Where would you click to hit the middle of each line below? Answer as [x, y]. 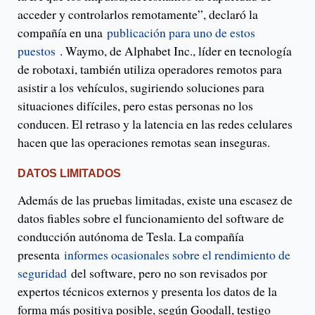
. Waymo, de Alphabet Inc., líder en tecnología [174, 51]
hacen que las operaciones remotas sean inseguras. [144, 142]
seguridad [42, 273]
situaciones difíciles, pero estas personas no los [135, 106]
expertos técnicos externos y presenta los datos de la [147, 291]
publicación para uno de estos [181, 33]
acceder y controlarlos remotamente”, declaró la [138, 14]
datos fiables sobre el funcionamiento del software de [151, 218]
